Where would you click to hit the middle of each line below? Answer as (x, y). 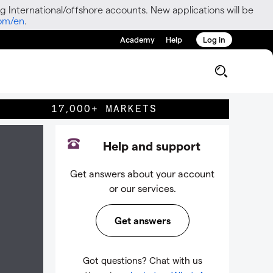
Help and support (151, 146)
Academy (137, 39)
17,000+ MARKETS (104, 109)
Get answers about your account (142, 173)
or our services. (142, 188)
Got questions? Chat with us (142, 260)
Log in (214, 39)
